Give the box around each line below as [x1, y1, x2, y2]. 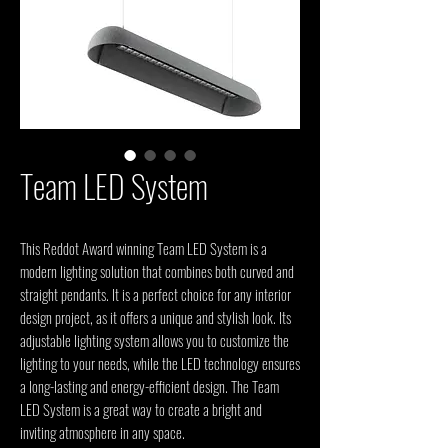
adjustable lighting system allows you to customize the [20, 329, 289, 351]
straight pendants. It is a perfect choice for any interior [20, 283, 291, 305]
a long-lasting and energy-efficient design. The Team [20, 375, 279, 397]
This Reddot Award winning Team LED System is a [20, 237, 267, 259]
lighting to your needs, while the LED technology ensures [20, 352, 300, 374]
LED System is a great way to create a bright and [20, 398, 262, 420]
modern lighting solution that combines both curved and [20, 260, 294, 282]
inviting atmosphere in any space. [20, 421, 185, 443]
